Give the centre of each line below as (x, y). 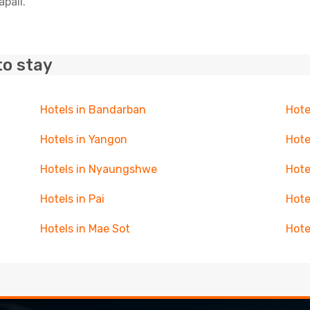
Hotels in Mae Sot (85, 229)
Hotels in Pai (72, 199)
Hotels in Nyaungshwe (98, 169)
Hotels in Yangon (83, 139)
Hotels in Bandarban (93, 110)
